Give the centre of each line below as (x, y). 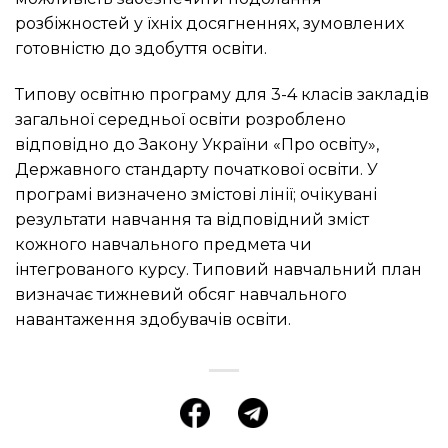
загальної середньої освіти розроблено (180, 119)
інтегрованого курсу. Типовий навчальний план (218, 269)
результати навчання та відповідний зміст (192, 219)
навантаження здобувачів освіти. (153, 319)
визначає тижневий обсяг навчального (181, 294)
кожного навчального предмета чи (163, 244)
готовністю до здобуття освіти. (141, 49)
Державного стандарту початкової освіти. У (196, 169)
